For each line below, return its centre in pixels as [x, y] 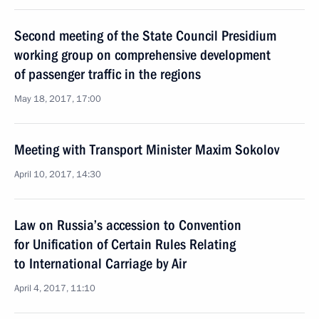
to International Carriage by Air [100, 263]
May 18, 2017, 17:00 [58, 99]
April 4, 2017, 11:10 [55, 288]
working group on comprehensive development [142, 55]
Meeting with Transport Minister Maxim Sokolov [147, 150]
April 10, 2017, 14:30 [58, 174]
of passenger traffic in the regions [108, 74]
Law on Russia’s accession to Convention [128, 225]
